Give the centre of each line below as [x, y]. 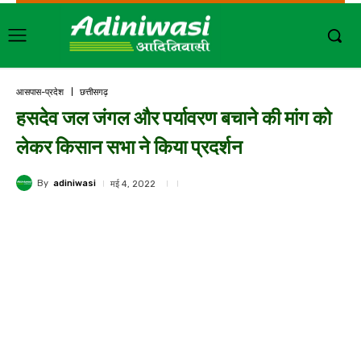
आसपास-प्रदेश [40, 92]
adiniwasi [75, 183]
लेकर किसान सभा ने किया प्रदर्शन [129, 148]
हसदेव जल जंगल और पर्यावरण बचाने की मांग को [174, 119]
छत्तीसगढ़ [94, 92]
